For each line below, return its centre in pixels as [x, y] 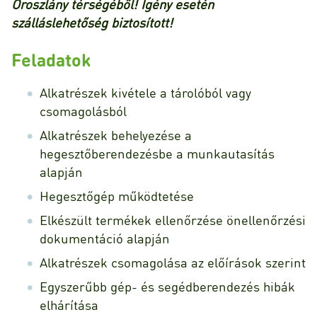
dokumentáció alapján [105, 238]
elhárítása [69, 305]
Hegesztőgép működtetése [117, 196]
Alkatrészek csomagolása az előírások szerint [173, 263]
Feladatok [51, 59]
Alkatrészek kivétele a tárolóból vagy [145, 93]
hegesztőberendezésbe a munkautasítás [157, 154]
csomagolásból [83, 111]
